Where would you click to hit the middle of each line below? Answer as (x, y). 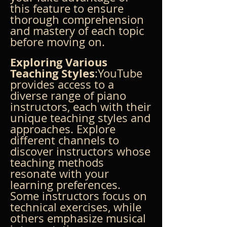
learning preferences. (67, 184)
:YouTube (120, 73)
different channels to (66, 140)
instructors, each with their (82, 106)
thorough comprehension (79, 19)
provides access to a (64, 84)
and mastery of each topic (79, 30)
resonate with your (61, 173)
